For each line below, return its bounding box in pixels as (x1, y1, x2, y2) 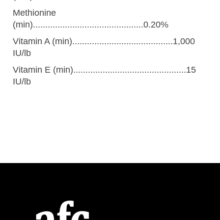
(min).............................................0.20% (13, 19, 169, 29)
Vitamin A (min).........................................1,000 (13, 36, 195, 46)
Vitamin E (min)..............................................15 (13, 64, 196, 75)
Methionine (13, 7, 56, 18)
